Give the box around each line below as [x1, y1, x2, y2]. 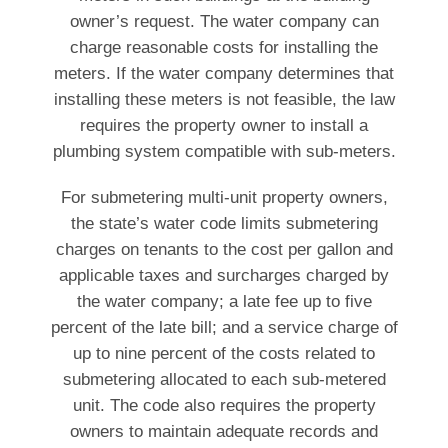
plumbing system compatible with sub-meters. [52, 142, 396, 162]
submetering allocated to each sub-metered [62, 370, 386, 390]
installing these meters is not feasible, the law [53, 90, 395, 110]
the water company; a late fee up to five [76, 292, 372, 312]
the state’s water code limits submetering [70, 214, 378, 234]
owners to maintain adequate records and [70, 422, 378, 442]
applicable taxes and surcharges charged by [59, 266, 389, 286]
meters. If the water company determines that [54, 64, 394, 84]
